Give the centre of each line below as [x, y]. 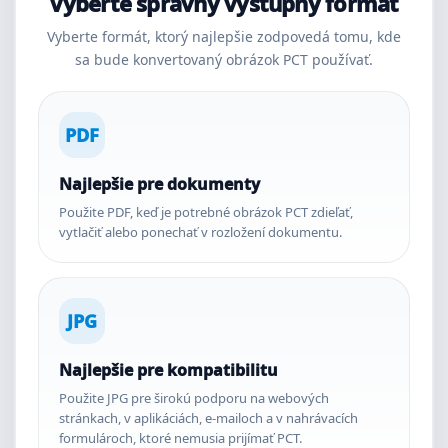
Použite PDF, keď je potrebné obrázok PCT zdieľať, [206, 212]
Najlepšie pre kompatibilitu [168, 370]
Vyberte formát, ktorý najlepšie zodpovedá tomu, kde [224, 36]
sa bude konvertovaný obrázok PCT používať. [224, 59]
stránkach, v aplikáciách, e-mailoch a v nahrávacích [208, 418]
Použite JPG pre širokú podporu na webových [194, 398]
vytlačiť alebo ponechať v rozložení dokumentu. [200, 232]
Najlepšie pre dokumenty [159, 184]
